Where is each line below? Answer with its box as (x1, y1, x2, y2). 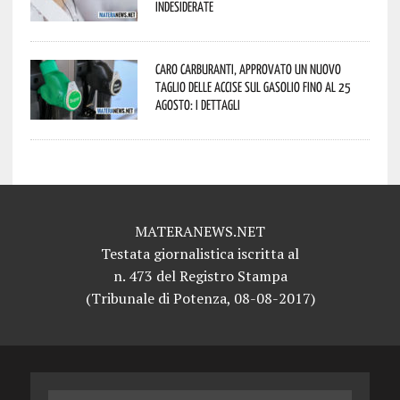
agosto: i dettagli (154, 96, 240, 112)
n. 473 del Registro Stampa (112, 265, 287, 286)
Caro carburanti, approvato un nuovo (154, 60, 341, 77)
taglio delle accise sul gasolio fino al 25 (154, 78, 351, 95)
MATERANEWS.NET (135, 221, 265, 241)
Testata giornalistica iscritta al (101, 243, 299, 263)
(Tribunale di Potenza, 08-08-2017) (85, 287, 315, 308)
